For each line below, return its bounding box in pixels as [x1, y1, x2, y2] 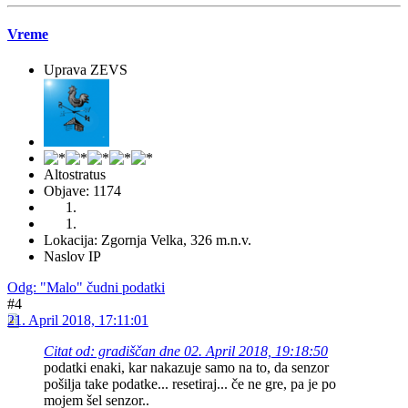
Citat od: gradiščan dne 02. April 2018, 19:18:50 [44, 343, 328, 360]
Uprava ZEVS [44, 62, 127, 78]
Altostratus [44, 167, 106, 183]
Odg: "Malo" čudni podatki [7, 280, 165, 296]
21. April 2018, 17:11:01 [7, 312, 148, 329]
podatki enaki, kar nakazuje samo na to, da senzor [44, 360, 329, 376]
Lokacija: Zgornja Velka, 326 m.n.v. [44, 232, 251, 249]
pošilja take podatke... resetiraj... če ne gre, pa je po [44, 376, 336, 393]
